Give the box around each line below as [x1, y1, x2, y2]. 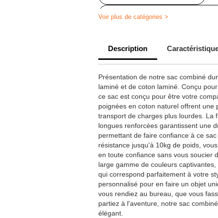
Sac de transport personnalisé [110, 29, 203, 36]
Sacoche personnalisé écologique [110, 10, 214, 18]
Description [108, 44, 147, 53]
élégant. [98, 209, 123, 217]
